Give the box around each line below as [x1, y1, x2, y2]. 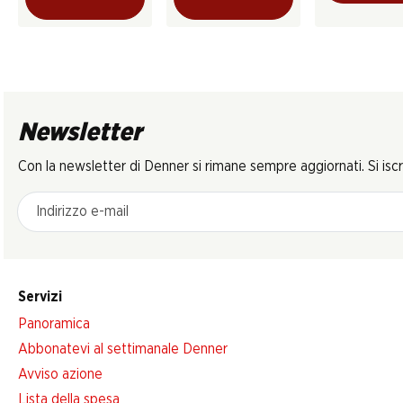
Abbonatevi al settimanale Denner [18, 341, 228, 356]
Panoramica [18, 316, 90, 331]
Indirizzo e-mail [17, 193, 110, 209]
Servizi [18, 289, 62, 304]
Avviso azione [18, 366, 103, 381]
